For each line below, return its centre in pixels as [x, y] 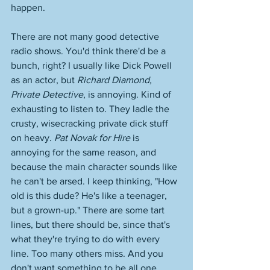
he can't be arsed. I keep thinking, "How [95, 181]
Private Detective [47, 94]
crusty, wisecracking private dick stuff [91, 123]
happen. [29, 8]
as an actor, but [44, 80]
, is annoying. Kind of [128, 94]
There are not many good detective [86, 36]
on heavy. [33, 138]
